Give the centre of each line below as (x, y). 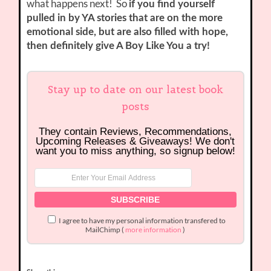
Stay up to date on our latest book (135, 90)
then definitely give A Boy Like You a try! (119, 46)
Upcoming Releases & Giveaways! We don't (135, 142)
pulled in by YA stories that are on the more (125, 18)
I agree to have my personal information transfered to (141, 221)
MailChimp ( (106, 230)
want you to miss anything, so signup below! (135, 151)
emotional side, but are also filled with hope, (128, 32)
